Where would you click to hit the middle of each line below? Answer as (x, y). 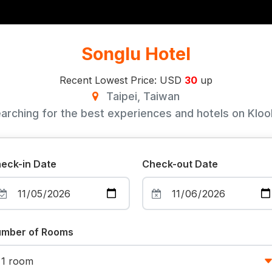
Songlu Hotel (136, 54)
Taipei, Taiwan (141, 97)
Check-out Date (180, 164)
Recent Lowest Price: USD (122, 80)
